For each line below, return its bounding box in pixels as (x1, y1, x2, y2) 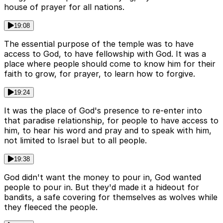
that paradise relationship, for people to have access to (4, 115, 219, 126)
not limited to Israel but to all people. (4, 135, 147, 146)
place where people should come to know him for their (4, 59, 216, 69)
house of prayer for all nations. (4, 2, 124, 12)
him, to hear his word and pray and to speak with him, (4, 125, 212, 136)
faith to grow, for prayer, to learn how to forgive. (4, 69, 195, 79)
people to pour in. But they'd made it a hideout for (4, 182, 199, 193)
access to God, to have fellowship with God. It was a (4, 49, 206, 59)
